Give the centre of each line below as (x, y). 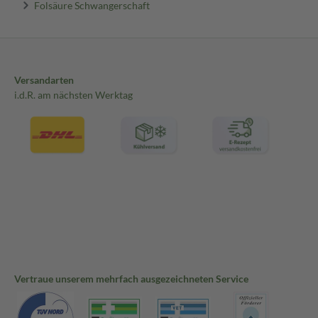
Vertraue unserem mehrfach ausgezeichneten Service (131, 279)
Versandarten (44, 80)
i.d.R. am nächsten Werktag (73, 95)
